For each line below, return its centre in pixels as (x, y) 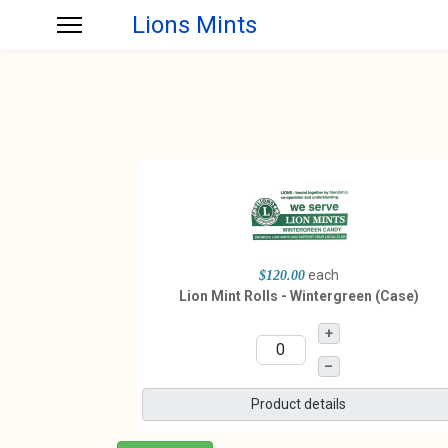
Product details (299, 404)
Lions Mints (194, 25)
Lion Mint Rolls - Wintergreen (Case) (298, 296)
